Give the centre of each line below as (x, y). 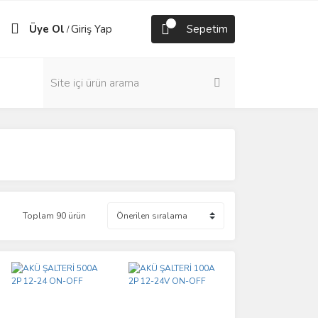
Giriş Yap (92, 29)
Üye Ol (47, 29)
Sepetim (207, 29)
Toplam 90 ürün (54, 216)
